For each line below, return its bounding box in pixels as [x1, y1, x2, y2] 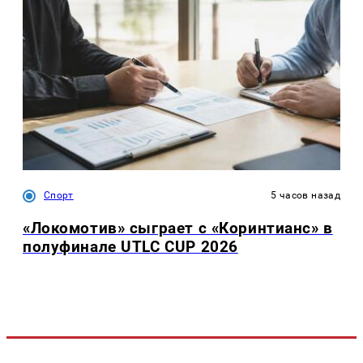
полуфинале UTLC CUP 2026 [23, 237, 238, 256]
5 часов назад [271, 190, 340, 202]
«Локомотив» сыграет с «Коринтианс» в [23, 218, 333, 237]
